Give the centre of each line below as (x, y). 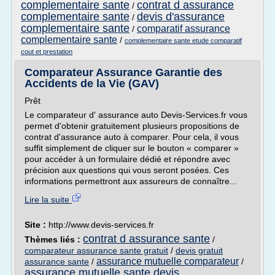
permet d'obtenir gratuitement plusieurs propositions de (132, 126)
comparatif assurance (184, 29)
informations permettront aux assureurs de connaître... (131, 181)
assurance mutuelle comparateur (168, 261)
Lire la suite (48, 199)
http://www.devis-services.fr (101, 225)
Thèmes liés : (54, 239)
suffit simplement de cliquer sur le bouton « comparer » (132, 148)
